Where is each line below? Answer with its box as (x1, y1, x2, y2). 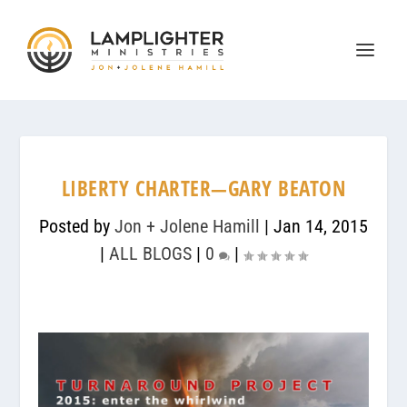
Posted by (39, 215, 114, 237)
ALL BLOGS (109, 243, 192, 264)
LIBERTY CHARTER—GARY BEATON (61, 174, 346, 203)
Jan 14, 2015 (273, 215, 368, 237)
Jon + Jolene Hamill (114, 215, 260, 237)
